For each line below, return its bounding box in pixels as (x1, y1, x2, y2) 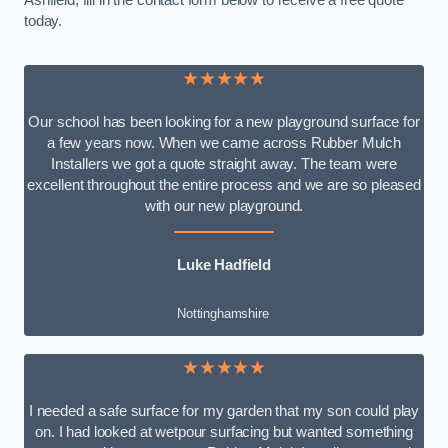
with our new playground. (144, 197, 304, 214)
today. (24, 13, 63, 30)
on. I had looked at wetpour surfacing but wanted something (35, 424, 413, 441)
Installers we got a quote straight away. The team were (50, 155, 398, 172)
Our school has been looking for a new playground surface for (28, 113, 420, 130)
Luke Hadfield (176, 257, 272, 274)
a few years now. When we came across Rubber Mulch (47, 134, 401, 151)
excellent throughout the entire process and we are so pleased (26, 176, 422, 193)
